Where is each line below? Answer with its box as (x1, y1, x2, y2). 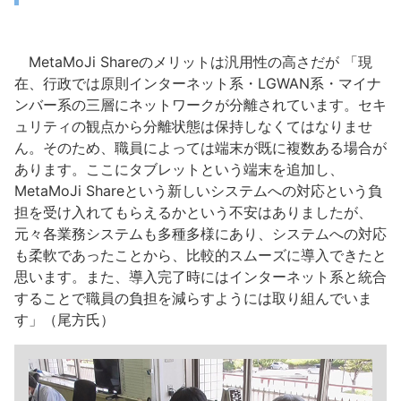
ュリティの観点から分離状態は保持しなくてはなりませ (14, 116, 372, 135)
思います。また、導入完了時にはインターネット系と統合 (14, 267, 387, 286)
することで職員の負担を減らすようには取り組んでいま (14, 288, 372, 307)
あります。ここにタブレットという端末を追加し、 (14, 159, 344, 178)
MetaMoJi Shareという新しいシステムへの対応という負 (14, 181, 382, 200)
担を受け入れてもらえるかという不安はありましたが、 (14, 202, 372, 221)
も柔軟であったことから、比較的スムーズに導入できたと (14, 245, 387, 264)
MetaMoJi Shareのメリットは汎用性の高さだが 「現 (14, 52, 372, 71)
